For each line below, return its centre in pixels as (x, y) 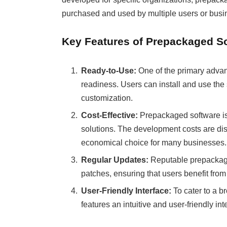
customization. (107, 98)
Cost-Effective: (109, 116)
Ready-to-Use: (108, 71)
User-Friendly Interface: (126, 191)
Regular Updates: (115, 160)
